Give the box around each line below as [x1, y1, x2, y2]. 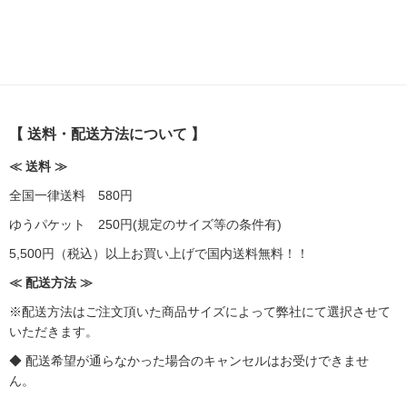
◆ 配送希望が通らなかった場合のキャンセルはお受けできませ [9, 353, 369, 368]
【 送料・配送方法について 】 [9, 126, 205, 142]
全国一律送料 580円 [9, 188, 133, 203]
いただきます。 [9, 324, 98, 339]
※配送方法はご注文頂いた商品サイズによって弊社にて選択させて [9, 304, 391, 319]
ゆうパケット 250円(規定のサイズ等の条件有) [9, 217, 282, 232]
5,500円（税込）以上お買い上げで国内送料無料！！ [9, 246, 309, 261]
